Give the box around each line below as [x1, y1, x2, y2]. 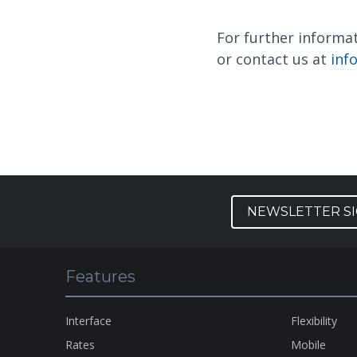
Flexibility [291, 313, 338, 328]
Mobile [291, 337, 327, 352]
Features [65, 267, 135, 286]
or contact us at [217, 49, 331, 69]
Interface [65, 313, 112, 328]
